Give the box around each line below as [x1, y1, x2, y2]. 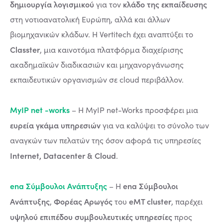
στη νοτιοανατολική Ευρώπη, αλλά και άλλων [10, 14, 170, 24]
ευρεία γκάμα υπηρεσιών [10, 119, 101, 130]
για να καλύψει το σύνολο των [101, 120, 209, 130]
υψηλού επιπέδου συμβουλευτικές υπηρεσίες [10, 211, 174, 222]
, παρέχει [171, 196, 203, 207]
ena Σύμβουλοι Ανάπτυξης [10, 180, 107, 191]
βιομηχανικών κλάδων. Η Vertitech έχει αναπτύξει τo [10, 29, 193, 39]
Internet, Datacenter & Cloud [10, 150, 116, 161]
